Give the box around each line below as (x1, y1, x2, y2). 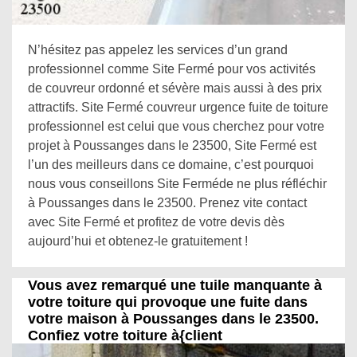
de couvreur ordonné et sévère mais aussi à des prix (28, 81, 322, 95)
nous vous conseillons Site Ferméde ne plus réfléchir (28, 177, 327, 190)
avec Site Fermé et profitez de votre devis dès (28, 215, 284, 229)
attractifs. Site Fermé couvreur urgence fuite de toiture (28, 100, 328, 114)
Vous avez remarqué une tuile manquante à (28, 277, 322, 293)
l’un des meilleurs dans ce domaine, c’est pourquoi (28, 158, 314, 171)
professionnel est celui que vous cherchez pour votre (28, 120, 324, 133)
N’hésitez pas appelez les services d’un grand (28, 43, 288, 57)
